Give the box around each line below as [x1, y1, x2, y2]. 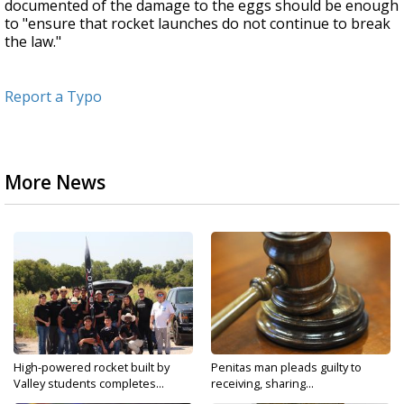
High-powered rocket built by [14, 359, 170, 376]
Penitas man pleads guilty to [211, 359, 362, 376]
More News [5, 170, 106, 196]
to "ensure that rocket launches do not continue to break [5, 14, 390, 34]
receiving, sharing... [211, 375, 314, 392]
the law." [5, 32, 61, 52]
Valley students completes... [14, 375, 164, 392]
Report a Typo [5, 87, 102, 107]
